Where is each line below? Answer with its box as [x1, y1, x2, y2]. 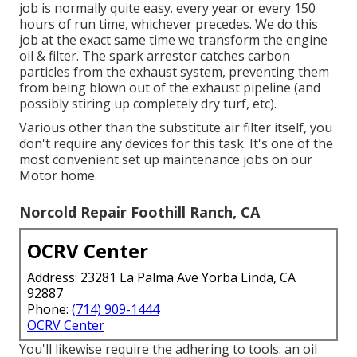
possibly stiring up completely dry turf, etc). [19, 94, 277, 112]
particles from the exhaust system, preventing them [19, 62, 329, 80]
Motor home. [19, 166, 97, 184]
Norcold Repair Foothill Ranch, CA [19, 202, 260, 222]
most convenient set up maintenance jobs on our [19, 150, 312, 168]
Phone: [27, 300, 72, 318]
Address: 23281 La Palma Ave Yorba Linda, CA [27, 268, 296, 286]
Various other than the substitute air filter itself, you [19, 118, 332, 136]
